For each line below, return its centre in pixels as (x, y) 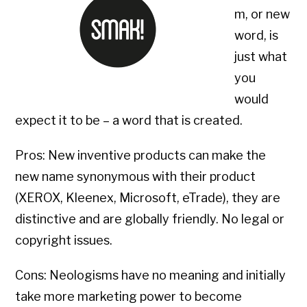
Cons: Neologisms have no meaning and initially (151, 275)
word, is (257, 36)
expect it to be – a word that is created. (129, 121)
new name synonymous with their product (136, 177)
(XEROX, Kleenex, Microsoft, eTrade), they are (148, 198)
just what (261, 57)
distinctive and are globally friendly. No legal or (150, 219)
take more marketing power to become (129, 297)
